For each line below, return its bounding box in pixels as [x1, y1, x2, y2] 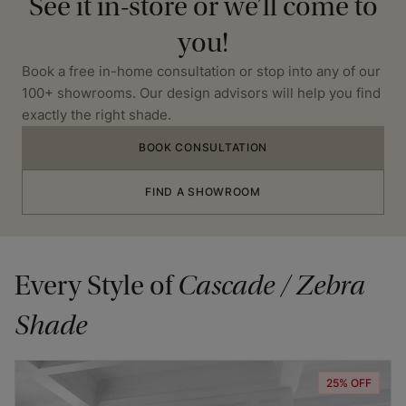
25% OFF [326, 375, 372, 390]
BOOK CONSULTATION [138, 140, 268, 154]
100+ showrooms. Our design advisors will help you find [22, 83, 381, 101]
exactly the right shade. [22, 105, 171, 123]
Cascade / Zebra [178, 268, 365, 302]
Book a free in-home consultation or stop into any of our [22, 62, 381, 80]
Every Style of [14, 268, 178, 302]
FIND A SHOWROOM [145, 184, 261, 198]
